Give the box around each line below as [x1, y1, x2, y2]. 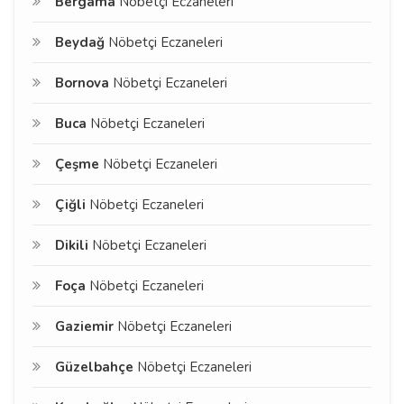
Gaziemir [55, 317, 114, 335]
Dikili [55, 235, 88, 254]
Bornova [55, 73, 109, 92]
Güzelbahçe [55, 357, 133, 376]
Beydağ [55, 32, 105, 51]
